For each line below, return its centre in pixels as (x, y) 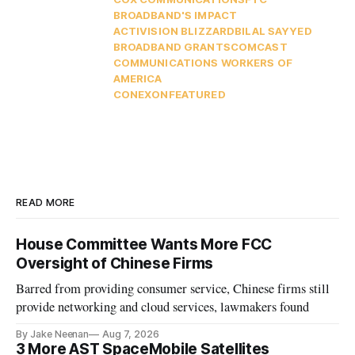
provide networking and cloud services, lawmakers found (163, 307)
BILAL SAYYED (273, 31)
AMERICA (137, 79)
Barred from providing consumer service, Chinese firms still (173, 289)
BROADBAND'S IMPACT (175, 15)
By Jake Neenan (53, 334)
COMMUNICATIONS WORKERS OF (202, 63)
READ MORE (46, 203)
